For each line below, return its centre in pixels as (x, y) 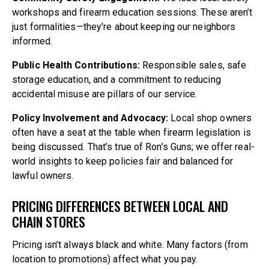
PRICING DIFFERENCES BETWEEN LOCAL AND (120, 206)
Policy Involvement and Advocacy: (90, 118)
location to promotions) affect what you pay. (105, 259)
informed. (32, 41)
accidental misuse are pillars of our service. (105, 94)
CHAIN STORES (49, 221)
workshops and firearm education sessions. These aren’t (132, 12)
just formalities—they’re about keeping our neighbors (124, 26)
